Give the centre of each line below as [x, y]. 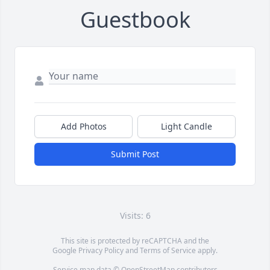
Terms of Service [168, 251]
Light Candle [187, 127]
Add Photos [83, 127]
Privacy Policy [101, 251]
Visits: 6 [135, 216]
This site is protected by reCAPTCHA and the [135, 241]
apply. [207, 251]
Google [65, 251]
